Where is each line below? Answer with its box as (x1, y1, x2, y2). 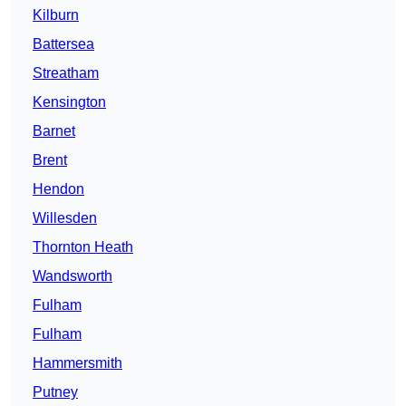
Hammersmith (33, 355, 122, 372)
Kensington (33, 94, 106, 111)
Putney (33, 384, 78, 401)
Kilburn (33, 7, 79, 24)
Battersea (33, 36, 94, 53)
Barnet (33, 123, 75, 140)
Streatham (33, 65, 99, 82)
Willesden (33, 210, 97, 227)
